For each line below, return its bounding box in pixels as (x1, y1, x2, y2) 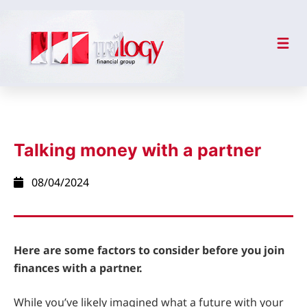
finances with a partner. (14, 260, 145, 275)
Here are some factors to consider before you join (14, 242, 284, 258)
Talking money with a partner (14, 139, 261, 160)
